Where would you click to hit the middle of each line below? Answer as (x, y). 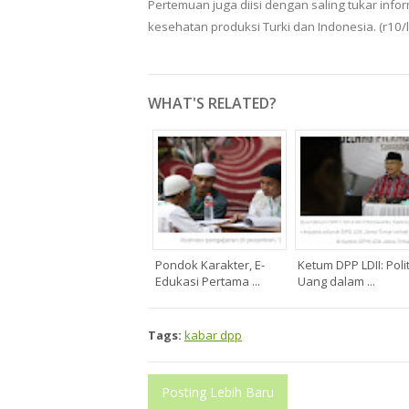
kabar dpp (213, 336)
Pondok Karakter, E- (210, 265)
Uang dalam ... (336, 282)
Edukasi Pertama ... (208, 282)
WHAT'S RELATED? (212, 104)
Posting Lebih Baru (218, 393)
